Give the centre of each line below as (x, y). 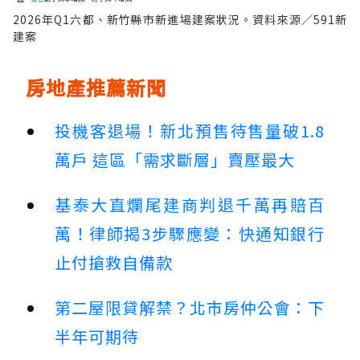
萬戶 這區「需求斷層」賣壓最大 (175, 159)
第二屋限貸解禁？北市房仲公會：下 (190, 307)
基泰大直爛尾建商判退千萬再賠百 (190, 204)
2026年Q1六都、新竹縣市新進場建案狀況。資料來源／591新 (180, 19)
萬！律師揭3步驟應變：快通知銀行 (190, 233)
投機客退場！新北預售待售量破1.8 (190, 130)
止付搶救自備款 (114, 262)
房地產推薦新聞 (96, 87)
